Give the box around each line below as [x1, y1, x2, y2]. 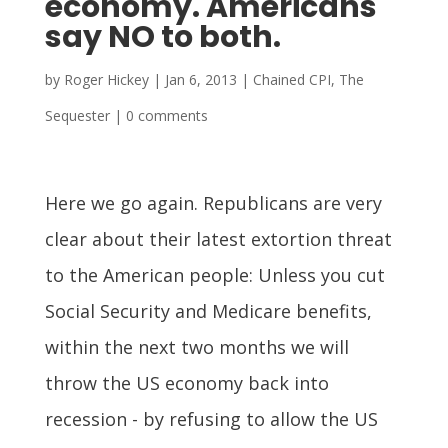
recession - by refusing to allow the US [44, 406, 378, 431]
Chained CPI [252, 69, 331, 89]
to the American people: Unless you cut [44, 262, 385, 287]
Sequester [44, 105, 110, 125]
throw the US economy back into [44, 370, 329, 395]
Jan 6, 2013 [164, 69, 237, 89]
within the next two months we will [44, 334, 349, 359]
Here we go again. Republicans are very [44, 190, 382, 215]
